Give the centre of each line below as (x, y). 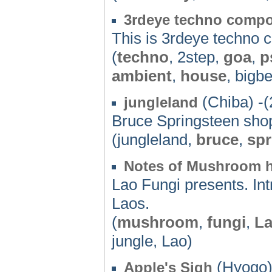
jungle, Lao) (152, 241)
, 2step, (196, 57)
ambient (142, 76)
